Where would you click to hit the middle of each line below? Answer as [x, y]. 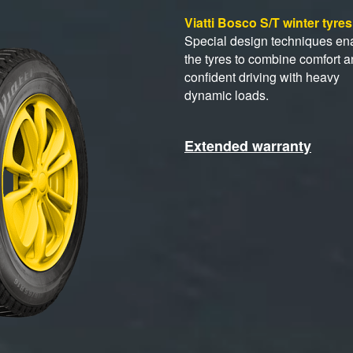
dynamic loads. [227, 95]
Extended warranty [248, 145]
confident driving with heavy [262, 76]
